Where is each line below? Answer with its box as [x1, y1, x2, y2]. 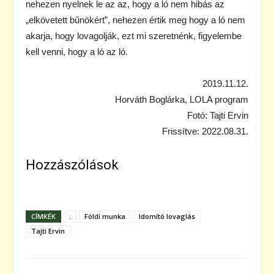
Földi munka [84, 211, 125, 221]
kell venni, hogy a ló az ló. [26, 46, 128, 57]
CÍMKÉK [31, 211, 56, 221]
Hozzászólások [26, 157, 119, 172]
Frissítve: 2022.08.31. [162, 125, 248, 136]
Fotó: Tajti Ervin [187, 109, 248, 120]
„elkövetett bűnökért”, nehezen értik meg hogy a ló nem [26, 14, 245, 25]
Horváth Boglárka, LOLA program [115, 94, 248, 105]
